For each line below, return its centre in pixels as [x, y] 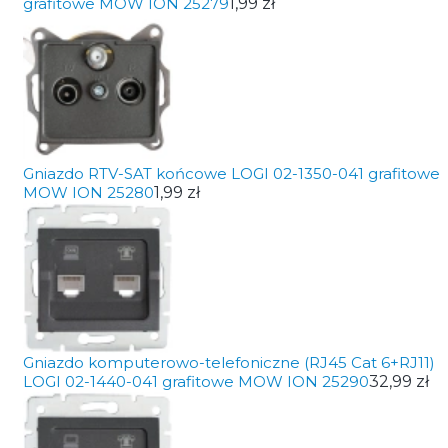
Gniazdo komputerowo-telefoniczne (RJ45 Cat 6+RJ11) [228, 362]
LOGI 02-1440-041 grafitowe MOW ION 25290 [195, 381]
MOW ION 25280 [88, 192]
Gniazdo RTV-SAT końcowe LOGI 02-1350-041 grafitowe [231, 173]
